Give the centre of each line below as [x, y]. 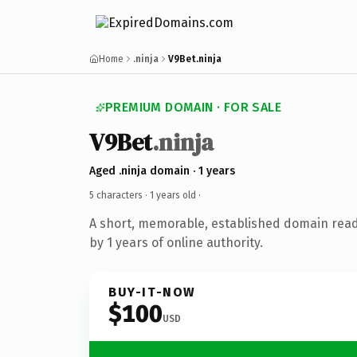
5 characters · [120, 195]
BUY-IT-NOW [152, 292]
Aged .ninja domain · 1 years [162, 171]
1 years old [173, 195]
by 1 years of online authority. [176, 242]
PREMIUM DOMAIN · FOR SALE [193, 107]
